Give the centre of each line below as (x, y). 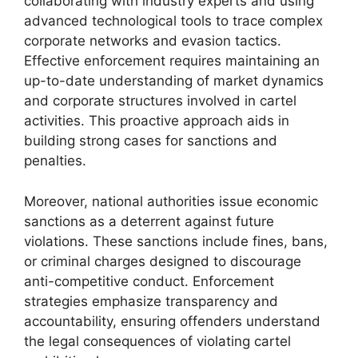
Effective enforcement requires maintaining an (172, 61)
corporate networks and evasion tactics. (153, 41)
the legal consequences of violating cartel (157, 341)
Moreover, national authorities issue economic (171, 201)
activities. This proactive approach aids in (157, 121)
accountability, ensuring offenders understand (172, 321)
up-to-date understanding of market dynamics (174, 81)
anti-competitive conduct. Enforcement (149, 281)
